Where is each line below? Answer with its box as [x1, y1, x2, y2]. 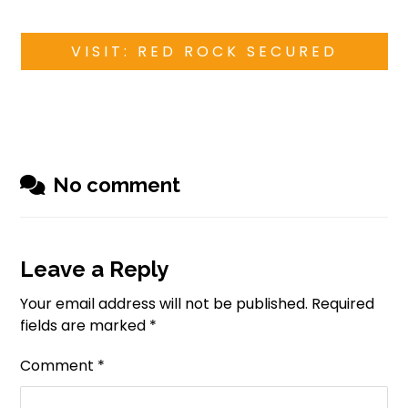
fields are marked [20, 315, 150, 337]
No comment [53, 173, 181, 198]
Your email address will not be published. [20, 293, 309, 315]
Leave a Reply [20, 256, 169, 283]
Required [311, 293, 375, 315]
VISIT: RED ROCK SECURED [70, 41, 338, 63]
